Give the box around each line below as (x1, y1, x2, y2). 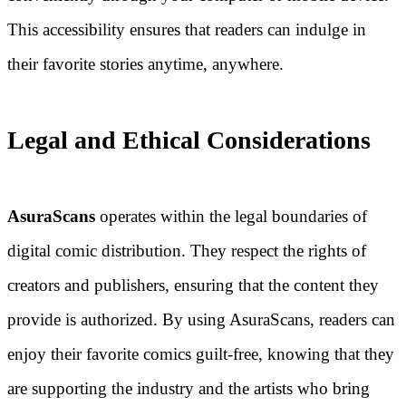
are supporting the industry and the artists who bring (7, 379, 370, 399)
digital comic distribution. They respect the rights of (7, 241, 366, 261)
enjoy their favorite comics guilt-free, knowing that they (7, 344, 394, 364)
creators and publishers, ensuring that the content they (7, 275, 379, 295)
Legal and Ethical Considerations (7, 125, 371, 154)
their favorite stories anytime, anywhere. (7, 53, 284, 73)
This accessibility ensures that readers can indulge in (7, 19, 366, 39)
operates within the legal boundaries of (95, 207, 367, 227)
